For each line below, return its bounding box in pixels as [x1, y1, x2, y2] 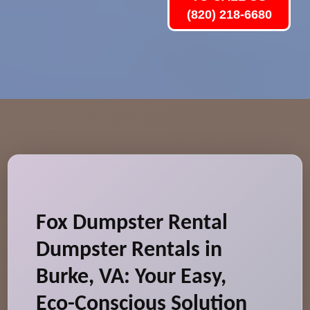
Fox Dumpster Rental [36, 212, 228, 235]
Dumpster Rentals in [36, 239, 223, 262]
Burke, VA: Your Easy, [36, 266, 227, 289]
